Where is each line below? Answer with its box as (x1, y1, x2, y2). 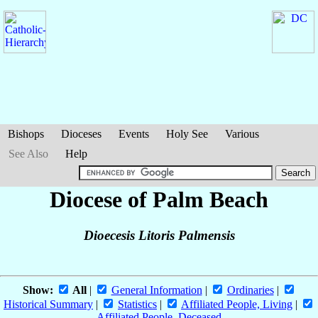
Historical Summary (4, 298, 93, 311)
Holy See (166, 128, 208, 140)
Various (225, 128, 259, 140)
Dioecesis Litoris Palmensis (83, 228, 235, 243)
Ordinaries (226, 284, 274, 297)
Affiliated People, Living (181, 298, 292, 311)
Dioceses (61, 128, 102, 140)
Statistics (118, 298, 157, 311)
